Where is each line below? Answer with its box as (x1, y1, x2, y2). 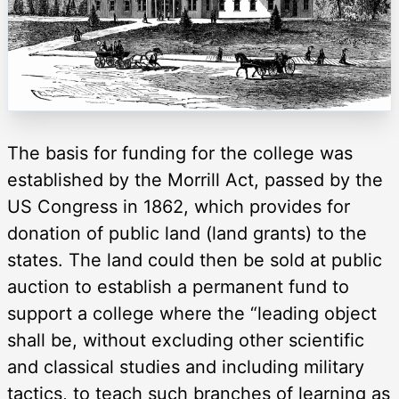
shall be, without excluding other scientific (7, 330, 364, 352)
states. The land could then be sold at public (7, 249, 382, 272)
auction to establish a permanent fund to (7, 276, 349, 298)
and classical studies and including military (7, 356, 364, 379)
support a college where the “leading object (7, 303, 377, 325)
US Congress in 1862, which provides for (7, 196, 350, 218)
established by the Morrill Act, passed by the (7, 169, 383, 191)
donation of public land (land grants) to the (7, 223, 367, 245)
